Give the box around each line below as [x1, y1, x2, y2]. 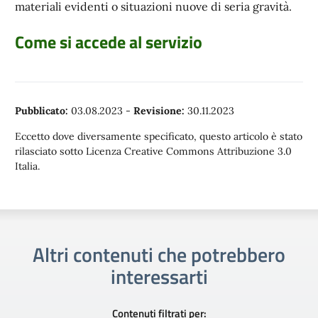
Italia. [15, 160, 40, 172]
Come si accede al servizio [15, 29, 202, 55]
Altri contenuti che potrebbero [33, 239, 285, 270]
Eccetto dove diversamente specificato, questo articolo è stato [15, 130, 302, 143]
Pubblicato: [15, 104, 68, 117]
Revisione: [133, 104, 185, 117]
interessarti [110, 261, 208, 292]
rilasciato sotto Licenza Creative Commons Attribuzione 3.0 [15, 145, 292, 158]
